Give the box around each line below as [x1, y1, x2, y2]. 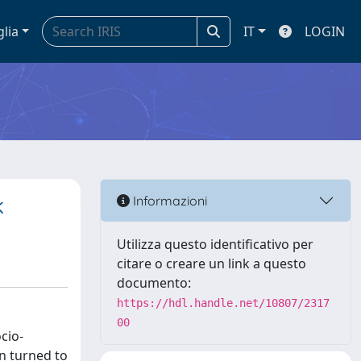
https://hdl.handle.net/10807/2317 [117, 297, 330, 309]
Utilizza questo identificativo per [117, 235, 313, 253]
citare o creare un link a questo [117, 255, 306, 272]
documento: [117, 274, 191, 292]
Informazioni [130, 192, 207, 209]
